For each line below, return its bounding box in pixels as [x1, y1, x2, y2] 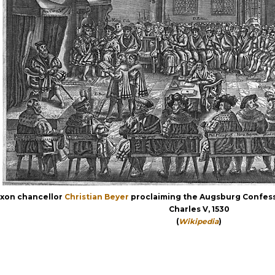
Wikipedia [179, 217, 219, 226]
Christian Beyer [64, 192, 129, 201]
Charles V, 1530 [168, 204, 230, 214]
